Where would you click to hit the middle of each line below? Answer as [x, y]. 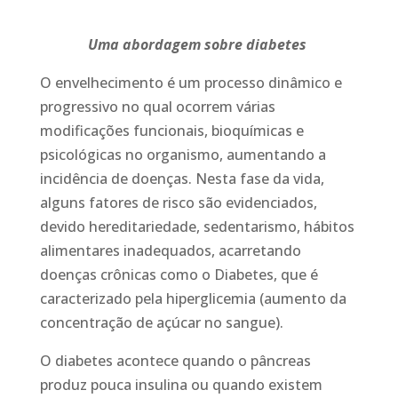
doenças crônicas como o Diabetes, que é [179, 275]
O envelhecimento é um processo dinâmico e [191, 83]
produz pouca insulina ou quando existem [181, 385]
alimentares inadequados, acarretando [170, 251]
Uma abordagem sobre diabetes [199, 44]
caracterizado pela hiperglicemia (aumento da [193, 298]
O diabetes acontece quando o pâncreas [175, 361]
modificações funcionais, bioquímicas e [171, 131]
